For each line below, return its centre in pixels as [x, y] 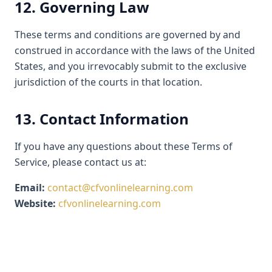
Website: [35, 203]
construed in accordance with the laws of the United [135, 50]
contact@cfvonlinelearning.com [120, 188]
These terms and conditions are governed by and [127, 35]
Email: [30, 188]
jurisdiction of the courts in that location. [108, 82]
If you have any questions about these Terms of [124, 146]
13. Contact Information [102, 119]
